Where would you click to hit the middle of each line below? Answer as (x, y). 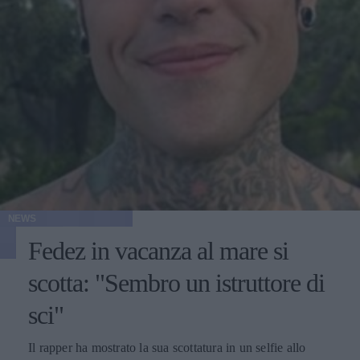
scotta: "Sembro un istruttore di (176, 282)
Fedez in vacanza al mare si (158, 250)
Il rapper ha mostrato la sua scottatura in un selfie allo (167, 347)
